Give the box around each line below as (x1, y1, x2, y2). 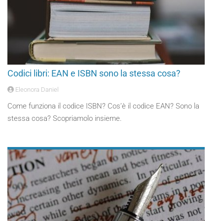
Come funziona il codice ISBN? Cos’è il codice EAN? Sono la (7, 102, 199, 110)
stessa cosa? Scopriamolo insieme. (7, 114, 122, 123)
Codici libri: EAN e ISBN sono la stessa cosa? (7, 68, 181, 78)
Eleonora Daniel (14, 86, 59, 93)
